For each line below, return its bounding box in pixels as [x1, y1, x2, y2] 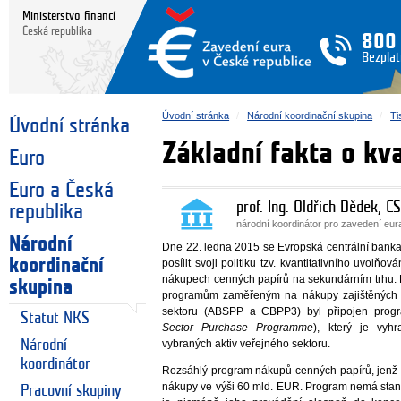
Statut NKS [21, 310, 90, 326]
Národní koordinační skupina [247, 110, 373, 121]
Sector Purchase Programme [162, 321, 314, 335]
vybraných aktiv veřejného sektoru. [162, 337, 331, 351]
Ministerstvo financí [22, 10, 115, 21]
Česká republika [22, 27, 92, 37]
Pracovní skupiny [21, 382, 122, 398]
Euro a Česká [9, 181, 114, 200]
